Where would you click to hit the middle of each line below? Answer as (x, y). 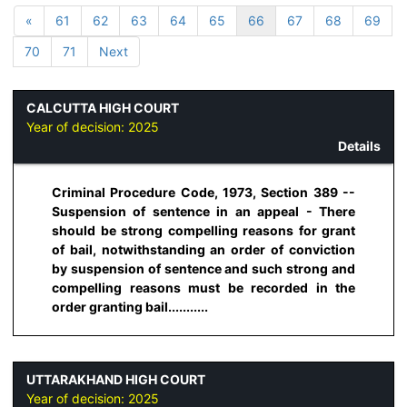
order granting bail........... (130, 306)
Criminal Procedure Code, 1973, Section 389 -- (203, 192)
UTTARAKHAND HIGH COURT (116, 380)
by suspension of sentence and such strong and (203, 268)
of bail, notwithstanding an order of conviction (203, 249)
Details (359, 146)
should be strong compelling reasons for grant (203, 230)
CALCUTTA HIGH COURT (103, 108)
